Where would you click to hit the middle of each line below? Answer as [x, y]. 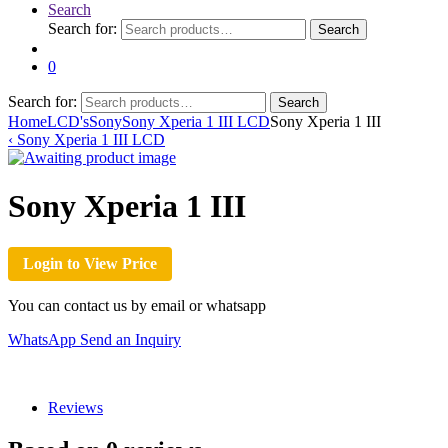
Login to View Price [90, 263]
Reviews [75, 407]
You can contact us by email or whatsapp [137, 305]
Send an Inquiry [130, 339]
